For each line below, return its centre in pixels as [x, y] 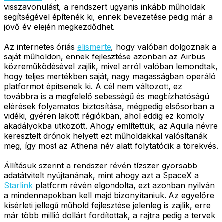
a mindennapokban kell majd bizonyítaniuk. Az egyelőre [109, 195]
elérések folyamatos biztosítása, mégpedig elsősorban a [109, 106]
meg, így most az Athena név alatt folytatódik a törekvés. [111, 145]
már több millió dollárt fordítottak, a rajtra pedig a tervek [110, 215]
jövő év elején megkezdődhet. [59, 27]
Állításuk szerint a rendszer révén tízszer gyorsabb [101, 165]
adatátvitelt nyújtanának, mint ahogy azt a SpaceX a [101, 175]
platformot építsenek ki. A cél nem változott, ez [93, 86]
